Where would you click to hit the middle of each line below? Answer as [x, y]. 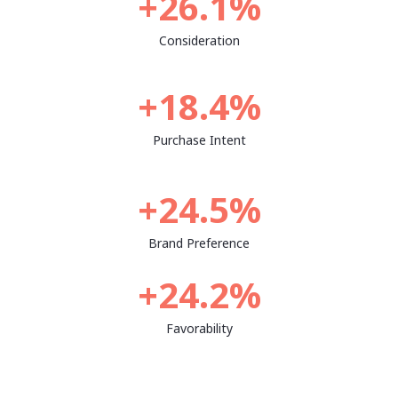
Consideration [199, 40]
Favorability [199, 328]
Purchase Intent [199, 140]
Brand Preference [199, 243]
